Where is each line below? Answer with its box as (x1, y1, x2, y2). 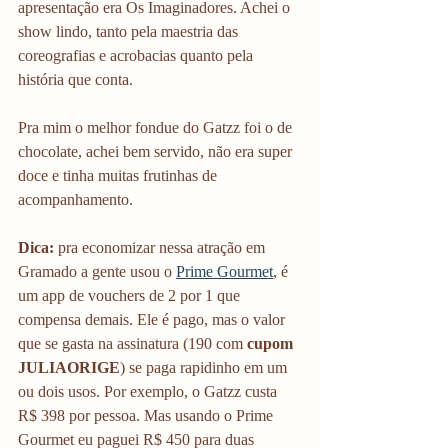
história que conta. (18, 71, 133, 88)
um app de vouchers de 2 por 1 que (18, 287, 244, 304)
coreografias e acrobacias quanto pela (18, 47, 257, 64)
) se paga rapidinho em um (120, 359, 291, 376)
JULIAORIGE (18, 359, 120, 376)
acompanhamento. (18, 191, 137, 208)
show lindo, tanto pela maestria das (18, 23, 242, 40)
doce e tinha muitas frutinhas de (18, 167, 221, 184)
